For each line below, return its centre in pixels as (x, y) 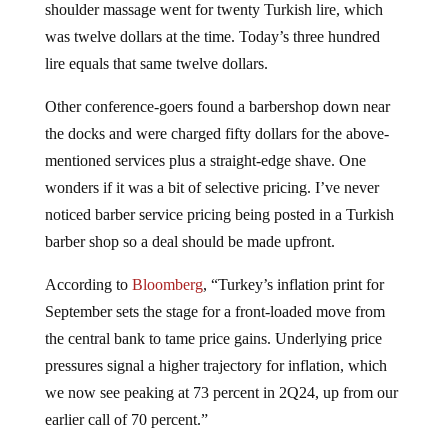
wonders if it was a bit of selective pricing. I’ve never (211, 203)
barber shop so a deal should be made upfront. (189, 257)
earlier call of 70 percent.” (126, 435)
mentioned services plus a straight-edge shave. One (205, 176)
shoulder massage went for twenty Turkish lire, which (213, 25)
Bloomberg (167, 300)
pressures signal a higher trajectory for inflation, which (215, 381)
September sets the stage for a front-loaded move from (214, 327)
